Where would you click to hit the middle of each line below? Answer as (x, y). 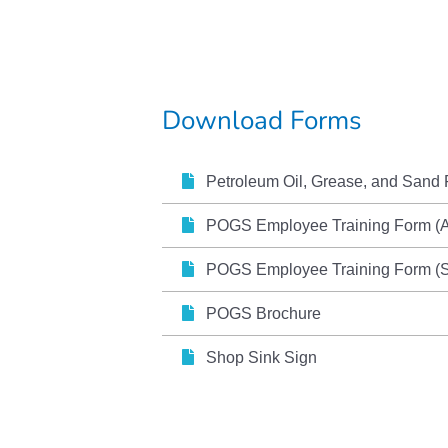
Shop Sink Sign (255, 357)
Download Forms (262, 120)
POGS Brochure (257, 313)
